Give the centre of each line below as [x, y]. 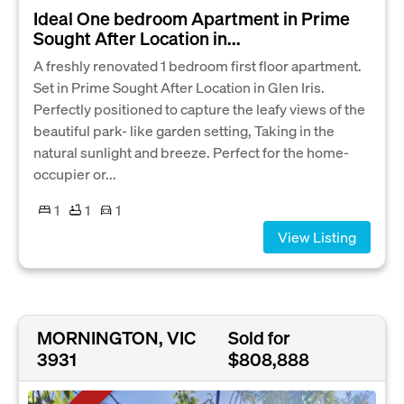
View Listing [317, 236]
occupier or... [75, 173]
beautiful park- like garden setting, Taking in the [184, 130]
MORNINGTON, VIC [116, 338]
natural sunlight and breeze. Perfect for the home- [191, 151]
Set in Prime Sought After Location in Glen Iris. [179, 87]
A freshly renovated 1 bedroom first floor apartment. [197, 65]
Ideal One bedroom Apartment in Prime [192, 18]
